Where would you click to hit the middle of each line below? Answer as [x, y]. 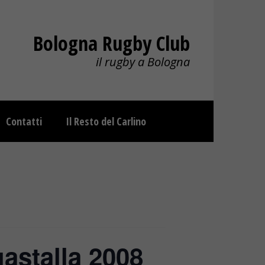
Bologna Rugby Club [112, 43]
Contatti [24, 121]
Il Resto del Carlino [106, 121]
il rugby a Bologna [143, 62]
